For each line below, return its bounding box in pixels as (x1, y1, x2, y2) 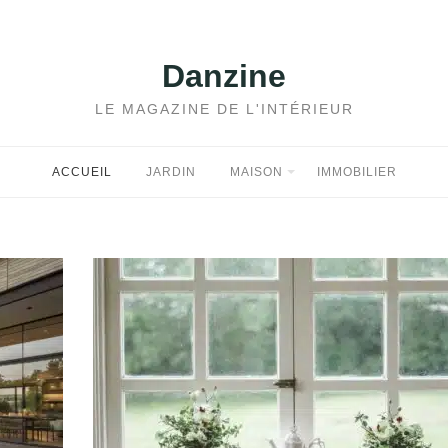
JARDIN (145, 165, 196, 179)
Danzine (162, 58, 286, 94)
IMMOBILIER (316, 165, 397, 179)
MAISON (229, 165, 283, 179)
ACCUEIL (51, 165, 112, 179)
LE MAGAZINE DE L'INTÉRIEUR (94, 101, 354, 117)
